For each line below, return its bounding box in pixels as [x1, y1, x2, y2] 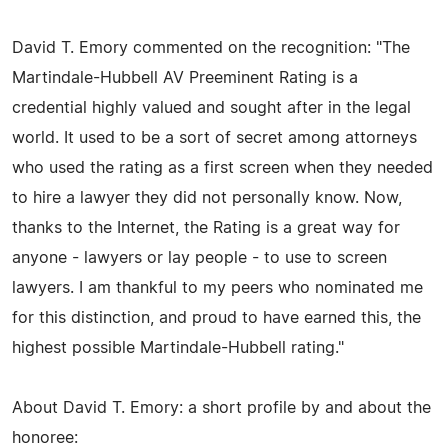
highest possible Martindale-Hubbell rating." [12, 339, 344, 356]
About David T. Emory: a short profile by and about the [12, 399, 431, 416]
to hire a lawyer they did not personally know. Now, [12, 189, 402, 206]
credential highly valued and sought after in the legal [12, 99, 411, 116]
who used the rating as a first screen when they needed [12, 159, 433, 176]
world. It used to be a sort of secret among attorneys [12, 129, 417, 146]
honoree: [12, 429, 78, 446]
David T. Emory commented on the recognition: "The [12, 39, 410, 56]
